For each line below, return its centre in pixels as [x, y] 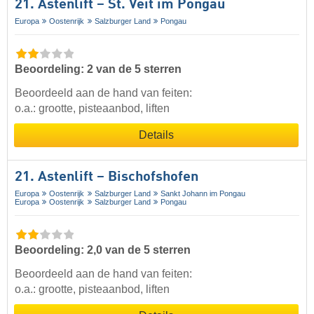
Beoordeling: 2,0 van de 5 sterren [103, 250]
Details [156, 135]
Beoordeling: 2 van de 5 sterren [98, 69]
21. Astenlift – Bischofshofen [107, 178]
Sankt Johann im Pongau [203, 194]
